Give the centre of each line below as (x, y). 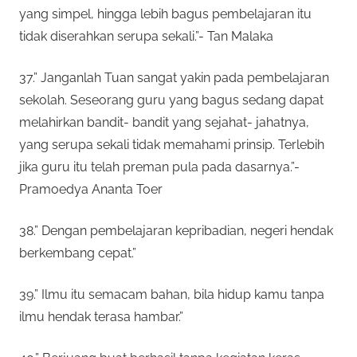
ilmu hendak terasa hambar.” (101, 316)
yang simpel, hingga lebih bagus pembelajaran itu (165, 14)
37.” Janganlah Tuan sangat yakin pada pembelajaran (174, 77)
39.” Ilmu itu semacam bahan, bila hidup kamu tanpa (172, 294)
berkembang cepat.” (78, 253)
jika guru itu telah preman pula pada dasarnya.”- (159, 167)
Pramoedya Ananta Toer (91, 189)
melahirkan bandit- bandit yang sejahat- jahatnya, (164, 122)
